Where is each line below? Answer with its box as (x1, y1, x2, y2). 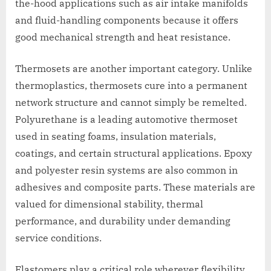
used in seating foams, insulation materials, (15, 130, 216, 143)
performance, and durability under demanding (15, 215, 230, 227)
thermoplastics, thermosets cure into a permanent (15, 79, 247, 92)
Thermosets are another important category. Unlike (15, 62, 252, 75)
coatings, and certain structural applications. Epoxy (15, 147, 252, 160)
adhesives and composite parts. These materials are (15, 181, 255, 194)
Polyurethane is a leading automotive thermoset (15, 113, 238, 126)
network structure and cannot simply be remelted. (15, 96, 247, 109)
